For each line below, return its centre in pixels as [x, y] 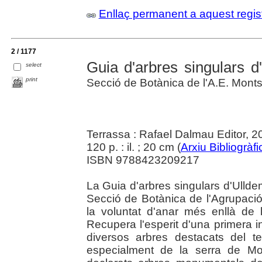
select [34, 64]
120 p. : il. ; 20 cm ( [133, 147]
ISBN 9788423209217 [143, 160]
